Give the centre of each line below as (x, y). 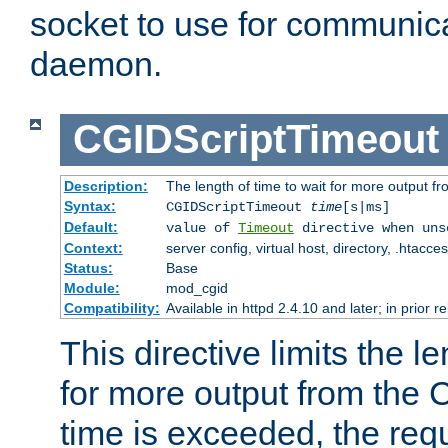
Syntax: (89, 205)
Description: (105, 185)
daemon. (96, 64)
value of (201, 227)
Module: (91, 287)
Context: (93, 247)
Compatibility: (111, 307)
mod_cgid (196, 287)
